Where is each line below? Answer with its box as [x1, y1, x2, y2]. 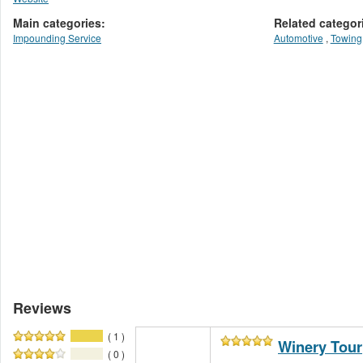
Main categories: [13, 15, 105, 32]
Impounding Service [13, 31, 101, 45]
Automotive [273, 31, 323, 45]
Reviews [13, 297, 71, 319]
